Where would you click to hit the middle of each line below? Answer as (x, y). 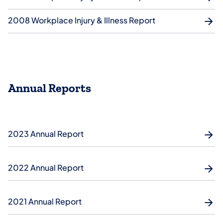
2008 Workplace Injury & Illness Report (82, 20)
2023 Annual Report (46, 133)
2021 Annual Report (45, 201)
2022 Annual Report (46, 167)
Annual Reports (50, 88)
